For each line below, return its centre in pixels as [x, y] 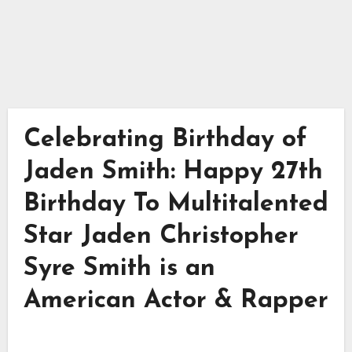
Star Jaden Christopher [161, 236]
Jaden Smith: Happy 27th [173, 172]
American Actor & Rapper [176, 301]
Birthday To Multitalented [176, 204]
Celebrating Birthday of [165, 139]
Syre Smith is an [119, 268]
